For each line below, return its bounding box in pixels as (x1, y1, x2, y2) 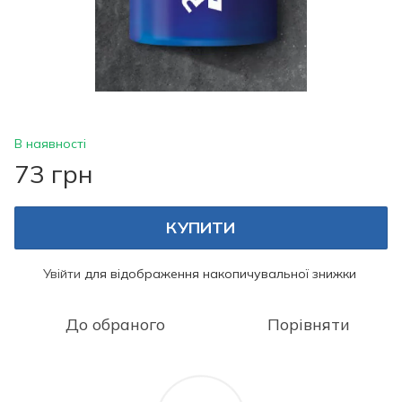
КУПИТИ (166, 216, 236, 238)
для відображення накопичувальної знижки (81, 265, 356, 282)
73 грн (14, 157, 93, 189)
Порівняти (267, 313, 350, 335)
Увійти (43, 265, 81, 282)
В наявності (14, 135, 86, 152)
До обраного (65, 313, 165, 335)
